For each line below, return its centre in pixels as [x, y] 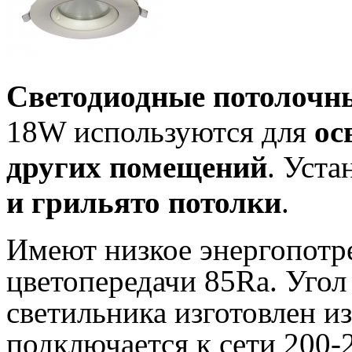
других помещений [137, 167]
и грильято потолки [144, 202]
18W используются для [156, 131]
